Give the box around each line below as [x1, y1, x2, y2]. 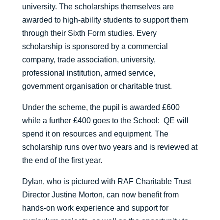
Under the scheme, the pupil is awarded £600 [22, 103, 180, 112]
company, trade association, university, [22, 55, 156, 64]
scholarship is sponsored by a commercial [22, 42, 168, 51]
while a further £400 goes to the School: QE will [22, 116, 189, 125]
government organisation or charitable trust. [22, 82, 172, 91]
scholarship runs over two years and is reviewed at [22, 143, 197, 152]
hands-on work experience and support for [22, 204, 168, 213]
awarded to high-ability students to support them [22, 16, 188, 25]
